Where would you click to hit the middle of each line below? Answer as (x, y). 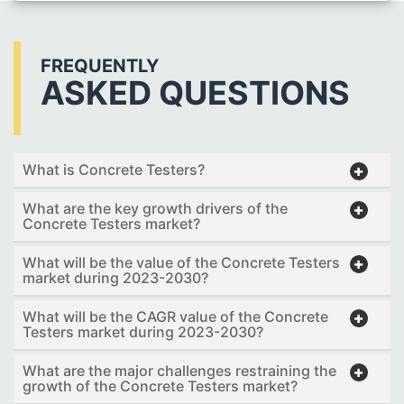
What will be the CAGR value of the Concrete (175, 317)
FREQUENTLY (100, 66)
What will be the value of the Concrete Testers (181, 263)
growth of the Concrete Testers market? (160, 386)
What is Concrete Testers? (114, 170)
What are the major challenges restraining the (179, 371)
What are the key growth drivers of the (155, 209)
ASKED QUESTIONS (195, 93)
